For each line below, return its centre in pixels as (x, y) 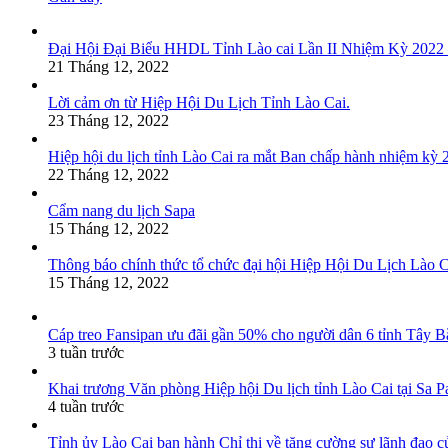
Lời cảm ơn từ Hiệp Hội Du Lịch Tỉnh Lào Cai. (199, 102)
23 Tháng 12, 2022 (108, 120)
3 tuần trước (86, 352)
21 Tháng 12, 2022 (108, 66)
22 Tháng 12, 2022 (108, 174)
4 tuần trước (86, 406)
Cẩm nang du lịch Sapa (121, 210)
